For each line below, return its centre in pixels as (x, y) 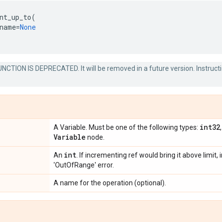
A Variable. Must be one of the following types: (127, 127)
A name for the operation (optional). (110, 183)
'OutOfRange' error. (84, 165)
